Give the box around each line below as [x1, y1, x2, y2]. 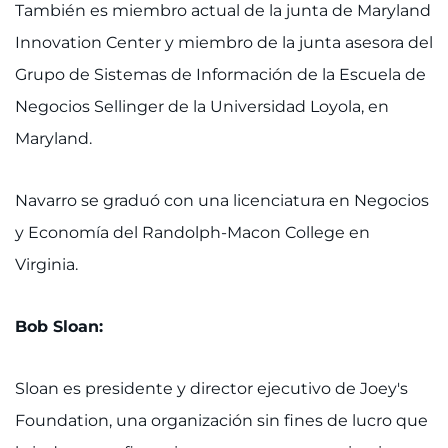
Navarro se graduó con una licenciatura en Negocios [15, 191, 429, 210]
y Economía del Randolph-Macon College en [15, 223, 370, 242]
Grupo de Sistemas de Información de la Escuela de [15, 65, 426, 84]
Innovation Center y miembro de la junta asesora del [15, 33, 433, 52]
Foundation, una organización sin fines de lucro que [15, 411, 428, 430]
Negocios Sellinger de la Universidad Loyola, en [15, 97, 389, 116]
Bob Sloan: [15, 317, 103, 336]
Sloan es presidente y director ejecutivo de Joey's [15, 379, 408, 398]
